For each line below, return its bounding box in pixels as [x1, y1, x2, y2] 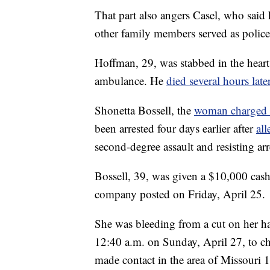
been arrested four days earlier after [95, 121, 256, 136]
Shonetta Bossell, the [95, 102, 194, 118]
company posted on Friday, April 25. [95, 186, 265, 202]
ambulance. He [95, 73, 166, 89]
